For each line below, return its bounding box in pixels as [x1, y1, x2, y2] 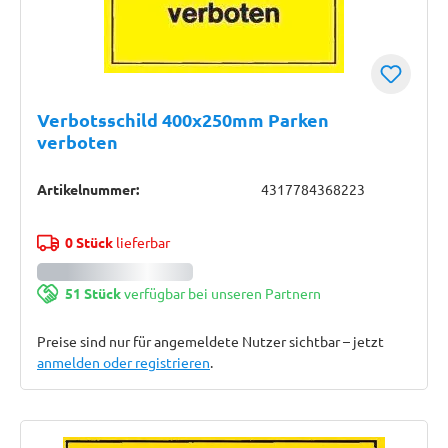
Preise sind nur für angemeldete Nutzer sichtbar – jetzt [37, 332, 384, 350]
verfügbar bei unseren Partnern [120, 284, 321, 302]
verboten [37, 130, 118, 153]
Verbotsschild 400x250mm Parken [37, 108, 329, 131]
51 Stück [64, 284, 121, 302]
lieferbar [112, 233, 170, 251]
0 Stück [64, 233, 113, 251]
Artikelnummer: [37, 180, 139, 198]
